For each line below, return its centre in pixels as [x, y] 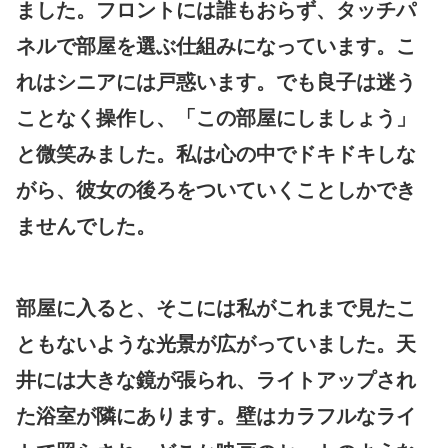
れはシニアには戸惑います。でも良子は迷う [216, 81]
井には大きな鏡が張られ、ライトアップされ [216, 379]
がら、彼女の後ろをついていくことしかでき [216, 189]
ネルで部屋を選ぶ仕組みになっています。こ [216, 45]
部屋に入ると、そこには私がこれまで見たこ [216, 307]
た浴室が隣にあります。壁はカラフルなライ [216, 415]
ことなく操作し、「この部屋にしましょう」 [216, 117]
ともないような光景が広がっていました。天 [216, 343]
